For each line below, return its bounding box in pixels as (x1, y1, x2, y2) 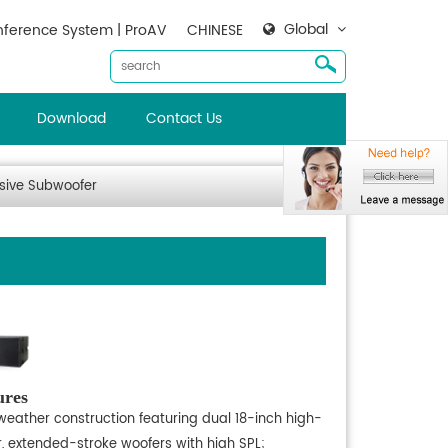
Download (36, 107, 106, 130)
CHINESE (187, 19, 243, 42)
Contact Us (145, 107, 222, 130)
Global (284, 18, 328, 41)
